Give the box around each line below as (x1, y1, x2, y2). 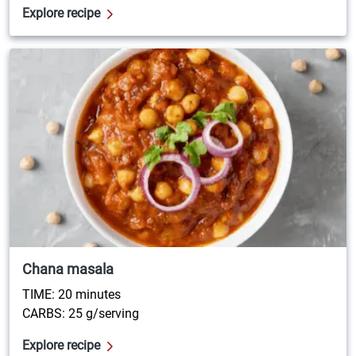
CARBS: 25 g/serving (22, 305, 139, 321)
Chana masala (22, 260, 114, 277)
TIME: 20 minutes (22, 286, 121, 302)
